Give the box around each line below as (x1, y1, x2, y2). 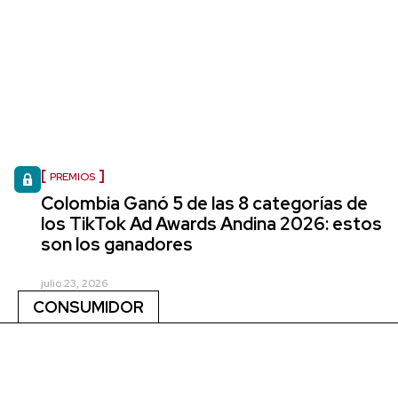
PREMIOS (50, 169, 95, 184)
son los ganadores (41, 232, 193, 256)
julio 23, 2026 (41, 275, 107, 291)
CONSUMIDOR (33, 296, 144, 317)
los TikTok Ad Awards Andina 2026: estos (41, 211, 382, 235)
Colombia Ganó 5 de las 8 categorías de (41, 191, 368, 215)
